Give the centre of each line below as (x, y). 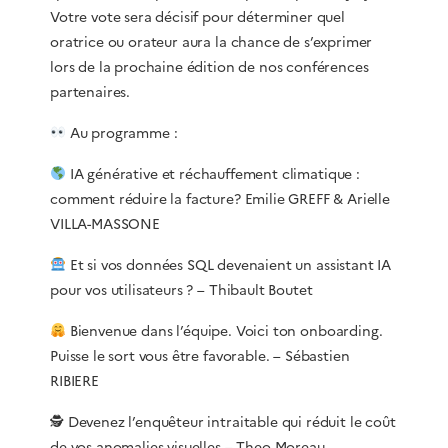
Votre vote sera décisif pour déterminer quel (197, 17)
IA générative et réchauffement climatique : (212, 174)
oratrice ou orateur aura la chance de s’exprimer (211, 42)
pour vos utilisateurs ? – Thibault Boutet (181, 290)
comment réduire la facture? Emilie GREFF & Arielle (220, 199)
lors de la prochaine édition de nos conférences (209, 67)
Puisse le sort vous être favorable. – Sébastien (200, 356)
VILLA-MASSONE (105, 224)
